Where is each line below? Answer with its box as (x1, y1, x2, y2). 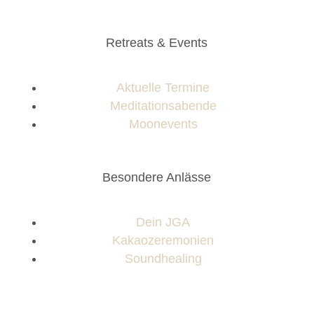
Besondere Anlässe (102, 170, 212, 185)
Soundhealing (124, 252, 202, 266)
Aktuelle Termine (116, 81, 210, 95)
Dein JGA (136, 215, 191, 230)
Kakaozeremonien (112, 233, 214, 248)
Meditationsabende (109, 99, 217, 114)
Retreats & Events (106, 36, 208, 50)
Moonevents (128, 117, 198, 132)
